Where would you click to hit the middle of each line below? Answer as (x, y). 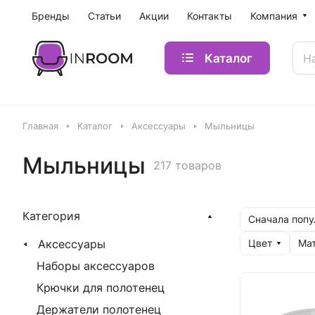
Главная (40, 126)
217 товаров (187, 165)
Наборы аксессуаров (96, 266)
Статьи (104, 16)
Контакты (210, 16)
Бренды (51, 16)
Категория (51, 216)
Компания (274, 16)
